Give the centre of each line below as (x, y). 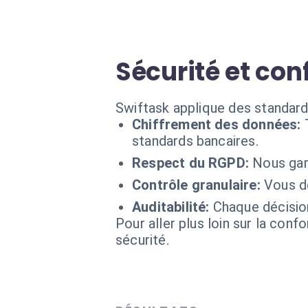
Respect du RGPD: (191, 163)
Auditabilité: (171, 207)
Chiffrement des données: (217, 124)
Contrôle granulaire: (196, 185)
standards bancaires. (195, 141)
